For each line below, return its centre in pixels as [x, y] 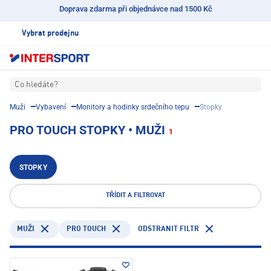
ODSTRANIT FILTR [168, 229]
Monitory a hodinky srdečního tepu [133, 107]
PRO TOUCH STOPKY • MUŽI [87, 130]
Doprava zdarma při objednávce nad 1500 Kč [135, 9]
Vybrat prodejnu [50, 34]
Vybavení [51, 107]
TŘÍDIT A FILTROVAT [135, 196]
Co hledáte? [36, 85]
